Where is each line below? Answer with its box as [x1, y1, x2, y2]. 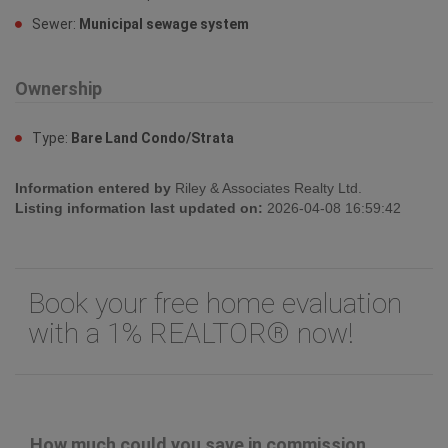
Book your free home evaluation [27, 286, 402, 320]
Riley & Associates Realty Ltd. [171, 179, 362, 196]
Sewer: [32, 15, 79, 32]
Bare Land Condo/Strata [71, 129, 234, 146]
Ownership [15, 77, 102, 99]
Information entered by [15, 179, 171, 196]
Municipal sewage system [79, 15, 249, 32]
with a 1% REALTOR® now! [27, 316, 354, 350]
